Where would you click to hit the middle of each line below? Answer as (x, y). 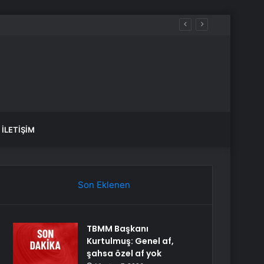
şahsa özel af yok (124, 253)
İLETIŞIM (18, 130)
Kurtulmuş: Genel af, (131, 241)
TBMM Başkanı (118, 229)
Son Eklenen (104, 185)
